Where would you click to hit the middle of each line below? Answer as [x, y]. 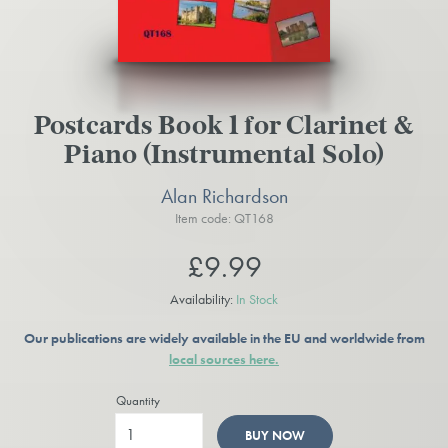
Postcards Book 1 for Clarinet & [224, 127]
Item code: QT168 [224, 218]
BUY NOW [274, 436]
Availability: [203, 299]
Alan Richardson [224, 196]
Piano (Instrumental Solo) [224, 156]
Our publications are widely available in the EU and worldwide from [224, 338]
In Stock [257, 299]
